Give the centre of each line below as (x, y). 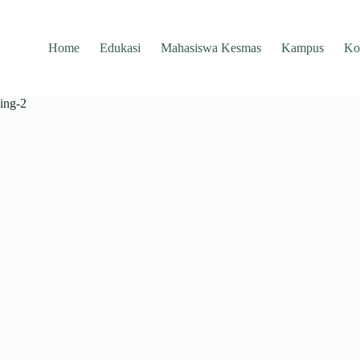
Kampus (303, 48)
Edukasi (121, 48)
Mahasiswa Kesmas (211, 48)
